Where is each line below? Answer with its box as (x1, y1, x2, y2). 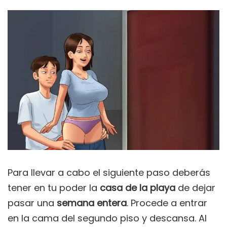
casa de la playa (100, 181, 178, 195)
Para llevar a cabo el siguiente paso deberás (8, 166, 210, 179)
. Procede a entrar (127, 197, 207, 210)
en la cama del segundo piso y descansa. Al (8, 212, 207, 225)
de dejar (178, 181, 215, 195)
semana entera (57, 197, 127, 210)
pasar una (8, 197, 57, 210)
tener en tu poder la (8, 181, 100, 195)
